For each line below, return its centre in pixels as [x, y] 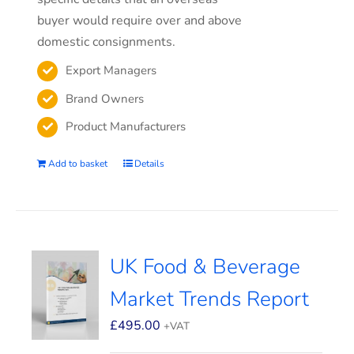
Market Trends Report [210, 299]
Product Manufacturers [126, 126]
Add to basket [78, 164]
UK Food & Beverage [205, 267]
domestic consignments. [107, 42]
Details [150, 164]
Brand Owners [105, 98]
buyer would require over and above [140, 21]
